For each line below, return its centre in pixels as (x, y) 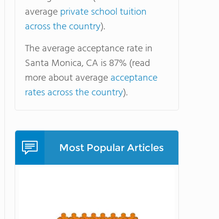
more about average (68, 78)
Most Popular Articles (111, 148)
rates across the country (74, 93)
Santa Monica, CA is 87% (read (88, 64)
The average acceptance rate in (89, 49)
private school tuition (103, 12)
